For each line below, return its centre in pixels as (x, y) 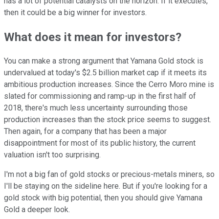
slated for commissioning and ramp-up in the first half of (100, 96)
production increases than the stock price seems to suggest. (108, 120)
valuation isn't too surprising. (52, 155)
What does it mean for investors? (93, 37)
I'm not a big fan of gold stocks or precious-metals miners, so (109, 175)
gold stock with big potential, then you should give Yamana (103, 198)
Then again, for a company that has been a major (85, 131)
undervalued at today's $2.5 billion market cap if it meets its (105, 73)
